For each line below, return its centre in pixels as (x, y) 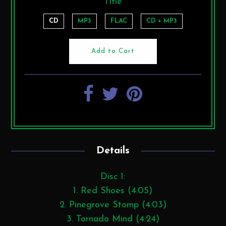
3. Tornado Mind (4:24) (113, 219)
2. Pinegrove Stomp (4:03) (113, 205)
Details (113, 151)
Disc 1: (113, 177)
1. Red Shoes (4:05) (113, 191)
